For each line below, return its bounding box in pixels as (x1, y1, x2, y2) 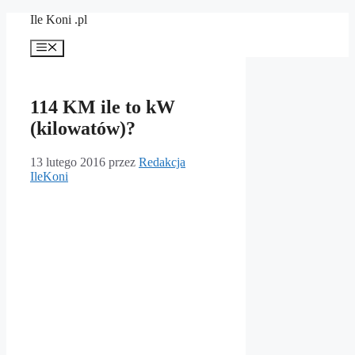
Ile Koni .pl (30, 13, 87, 26)
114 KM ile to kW (30, 97, 175, 118)
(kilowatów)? (30, 118, 136, 139)
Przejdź (6, 12, 43, 25)
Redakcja (139, 155, 185, 170)
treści (6, 40, 32, 54)
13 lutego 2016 (30, 155, 105, 170)
